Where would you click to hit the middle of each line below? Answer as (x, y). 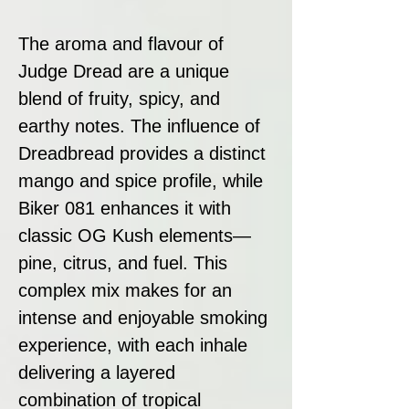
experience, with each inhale (133, 345)
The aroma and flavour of (121, 43)
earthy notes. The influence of (139, 126)
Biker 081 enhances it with (125, 208)
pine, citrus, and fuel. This (123, 262)
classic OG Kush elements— (135, 235)
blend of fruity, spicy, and (119, 98)
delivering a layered (97, 372)
